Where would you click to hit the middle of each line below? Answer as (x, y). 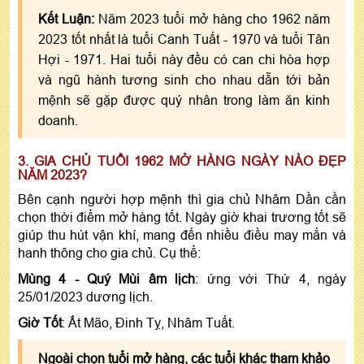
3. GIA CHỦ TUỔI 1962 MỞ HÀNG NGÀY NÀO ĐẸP (182, 161)
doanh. (60, 121)
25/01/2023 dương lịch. (85, 297)
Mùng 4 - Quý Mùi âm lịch (107, 279)
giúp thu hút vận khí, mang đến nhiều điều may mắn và (182, 235)
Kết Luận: (67, 19)
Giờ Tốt (40, 323)
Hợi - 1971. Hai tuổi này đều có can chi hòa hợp (184, 60)
